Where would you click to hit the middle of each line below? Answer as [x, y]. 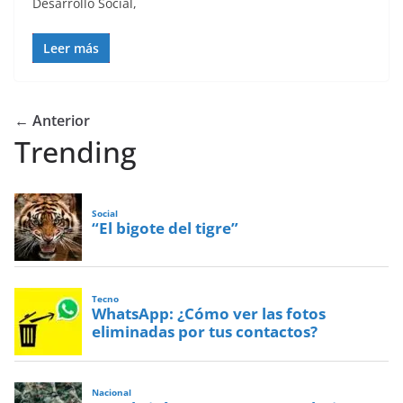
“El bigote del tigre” [166, 228]
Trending [76, 152]
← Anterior [52, 121]
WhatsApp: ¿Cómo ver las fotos [209, 313]
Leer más [71, 49]
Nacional [112, 393]
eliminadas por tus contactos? [205, 331]
